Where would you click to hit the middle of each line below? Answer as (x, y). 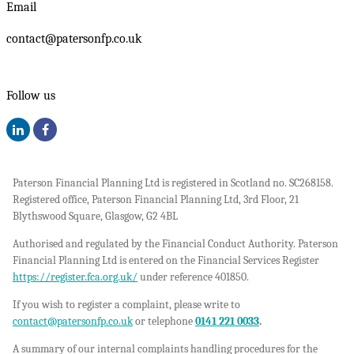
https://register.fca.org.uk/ (75, 277)
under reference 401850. (193, 277)
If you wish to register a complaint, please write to (126, 304)
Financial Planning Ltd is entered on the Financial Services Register (166, 260)
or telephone (163, 321)
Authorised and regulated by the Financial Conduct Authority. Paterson (175, 243)
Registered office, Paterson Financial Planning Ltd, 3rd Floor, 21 (156, 199)
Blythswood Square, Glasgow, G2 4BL (95, 216)
